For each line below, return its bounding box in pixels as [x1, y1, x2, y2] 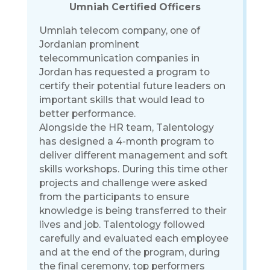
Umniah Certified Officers [69, 1, 201, 13]
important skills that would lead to [39, 93, 204, 105]
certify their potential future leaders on [39, 80, 225, 92]
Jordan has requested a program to [39, 66, 210, 78]
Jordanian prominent [39, 38, 139, 50]
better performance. [39, 107, 136, 119]
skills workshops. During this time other [39, 163, 228, 175]
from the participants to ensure [39, 190, 189, 202]
